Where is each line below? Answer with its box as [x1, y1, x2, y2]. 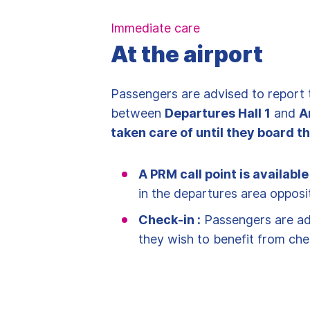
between [110, 106, 165, 120]
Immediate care [110, 21, 200, 35]
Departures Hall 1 [164, 106, 271, 120]
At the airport [110, 41, 263, 68]
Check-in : [138, 212, 201, 227]
